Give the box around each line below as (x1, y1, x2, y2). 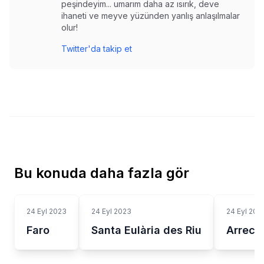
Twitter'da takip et (61, 44, 132, 54)
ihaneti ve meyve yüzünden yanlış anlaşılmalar (61, 11, 240, 21)
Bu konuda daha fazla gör (14, 164, 189, 181)
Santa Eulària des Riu (91, 224, 202, 236)
